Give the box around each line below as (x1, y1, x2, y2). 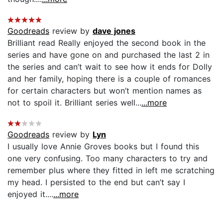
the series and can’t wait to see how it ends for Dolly (7, 61, 212, 72)
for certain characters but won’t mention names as (7, 85, 202, 96)
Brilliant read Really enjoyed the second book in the (7, 37, 206, 48)
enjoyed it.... (7, 189, 53, 199)
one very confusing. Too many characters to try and (7, 153, 208, 163)
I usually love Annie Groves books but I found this (7, 141, 199, 151)
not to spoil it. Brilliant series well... (7, 97, 141, 108)
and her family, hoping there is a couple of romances (7, 73, 211, 84)
